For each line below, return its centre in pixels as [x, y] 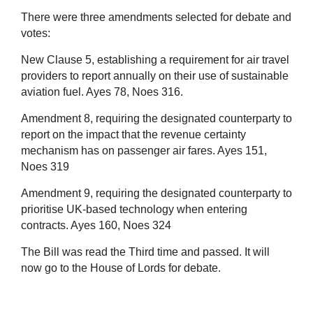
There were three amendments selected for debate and [156, 17]
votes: [36, 33]
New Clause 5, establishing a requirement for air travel [155, 59]
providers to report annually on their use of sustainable [155, 75]
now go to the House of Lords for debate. [121, 268]
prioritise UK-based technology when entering [134, 209]
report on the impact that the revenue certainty [133, 134]
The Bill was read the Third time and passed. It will [145, 252]
